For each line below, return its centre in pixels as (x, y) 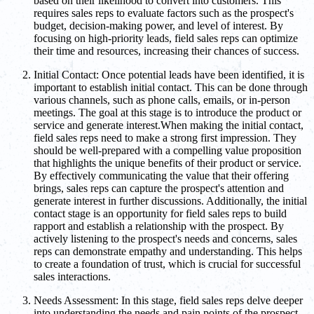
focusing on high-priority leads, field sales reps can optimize (166, 39)
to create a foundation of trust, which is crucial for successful (167, 264)
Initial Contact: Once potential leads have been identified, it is (169, 75)
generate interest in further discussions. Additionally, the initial (170, 201)
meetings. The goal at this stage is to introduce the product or (168, 113)
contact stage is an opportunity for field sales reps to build (160, 214)
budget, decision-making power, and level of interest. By (158, 26)
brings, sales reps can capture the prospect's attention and (159, 189)
